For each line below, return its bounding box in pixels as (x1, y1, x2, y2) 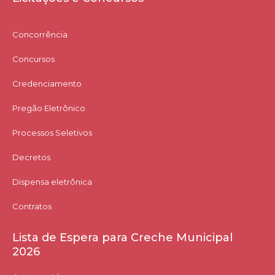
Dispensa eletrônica (12, 177, 92, 187)
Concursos (12, 54, 55, 64)
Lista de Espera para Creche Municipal (12, 231, 233, 245)
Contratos (12, 201, 52, 212)
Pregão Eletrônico (12, 103, 85, 114)
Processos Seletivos (12, 128, 92, 138)
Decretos (12, 152, 50, 163)
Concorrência (12, 29, 68, 40)
